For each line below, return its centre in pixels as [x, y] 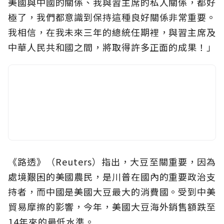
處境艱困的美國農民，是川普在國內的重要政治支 [112, 177]
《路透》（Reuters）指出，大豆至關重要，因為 [112, 162]
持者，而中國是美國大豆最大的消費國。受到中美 [112, 192]
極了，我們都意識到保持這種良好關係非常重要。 [112, 17]
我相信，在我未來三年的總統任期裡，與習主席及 [112, 32]
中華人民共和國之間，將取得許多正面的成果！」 [112, 47]
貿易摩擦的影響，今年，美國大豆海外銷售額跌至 [112, 207]
